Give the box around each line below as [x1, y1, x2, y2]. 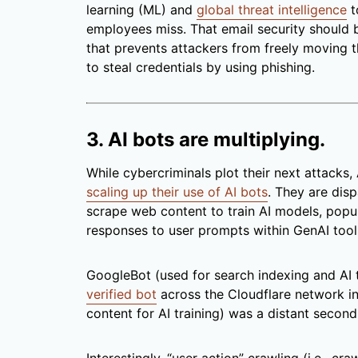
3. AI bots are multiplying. [86, 128, 325, 152]
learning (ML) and [86, 2, 197, 18]
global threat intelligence [197, 2, 347, 18]
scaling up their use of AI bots [86, 184, 268, 201]
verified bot [86, 286, 157, 303]
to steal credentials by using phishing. [86, 59, 315, 76]
